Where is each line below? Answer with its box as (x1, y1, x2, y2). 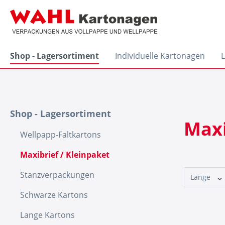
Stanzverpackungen (20, 169, 94, 180)
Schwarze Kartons (20, 189, 88, 200)
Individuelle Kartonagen (115, 50, 205, 61)
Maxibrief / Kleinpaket (20, 149, 109, 160)
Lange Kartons (20, 209, 75, 220)
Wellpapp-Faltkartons (20, 129, 101, 140)
